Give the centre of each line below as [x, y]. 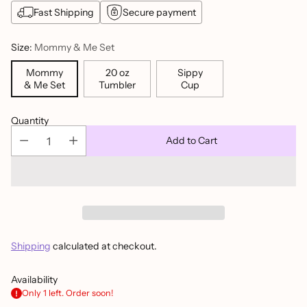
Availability [34, 280]
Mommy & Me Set [74, 47]
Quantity [30, 121]
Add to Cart [191, 140]
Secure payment [159, 12]
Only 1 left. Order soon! [67, 293]
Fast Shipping [64, 12]
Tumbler [117, 85]
